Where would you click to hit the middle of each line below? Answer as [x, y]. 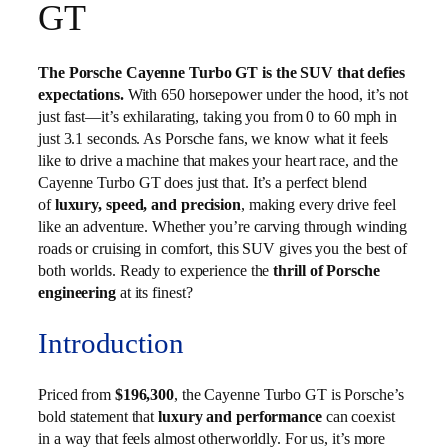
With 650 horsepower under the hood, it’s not [266, 95]
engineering [77, 293]
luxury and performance [240, 416]
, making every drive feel [318, 205]
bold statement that [98, 416]
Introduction [111, 343]
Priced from [76, 394]
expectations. [81, 95]
